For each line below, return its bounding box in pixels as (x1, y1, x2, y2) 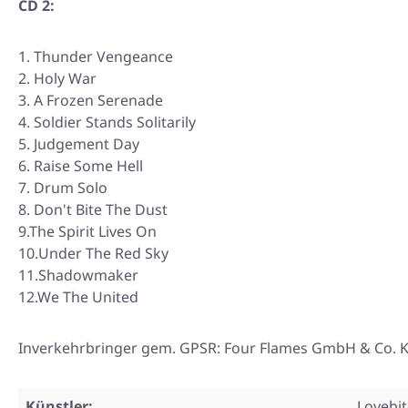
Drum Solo (34, 178, 107, 198)
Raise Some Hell (34, 156, 143, 176)
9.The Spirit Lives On (18, 221, 157, 241)
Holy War (34, 68, 97, 88)
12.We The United (18, 287, 138, 307)
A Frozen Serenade (34, 90, 163, 110)
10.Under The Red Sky (18, 243, 168, 263)
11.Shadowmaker (18, 265, 138, 285)
